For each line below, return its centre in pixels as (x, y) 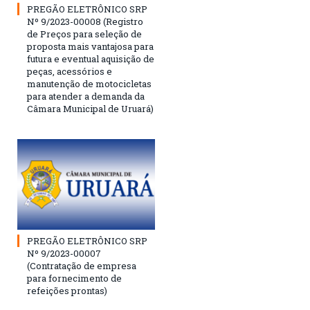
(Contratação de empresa (82, 265)
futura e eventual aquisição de (91, 59)
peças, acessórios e (70, 72)
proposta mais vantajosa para (90, 47)
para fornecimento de (74, 278)
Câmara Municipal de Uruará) (90, 109)
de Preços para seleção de (84, 34)
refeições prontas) (67, 290)
